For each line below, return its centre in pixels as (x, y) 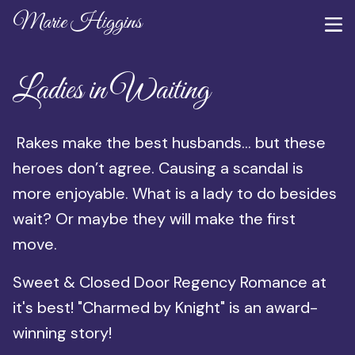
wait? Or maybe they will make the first (154, 219)
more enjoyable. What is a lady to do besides (175, 193)
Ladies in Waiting (111, 91)
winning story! (62, 333)
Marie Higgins (77, 23)
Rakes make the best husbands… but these (169, 143)
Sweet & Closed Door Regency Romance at (170, 282)
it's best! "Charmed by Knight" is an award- (165, 307)
